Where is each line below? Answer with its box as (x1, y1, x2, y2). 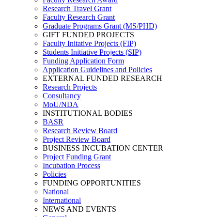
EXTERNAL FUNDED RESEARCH (43, 74, 162, 82)
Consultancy (43, 92, 81, 100)
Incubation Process (43, 161, 100, 170)
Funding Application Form (43, 57, 124, 65)
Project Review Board (43, 135, 110, 143)
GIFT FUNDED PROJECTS (43, 31, 134, 39)
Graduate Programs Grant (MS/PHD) (43, 22, 157, 30)
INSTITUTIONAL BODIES (43, 109, 133, 117)
